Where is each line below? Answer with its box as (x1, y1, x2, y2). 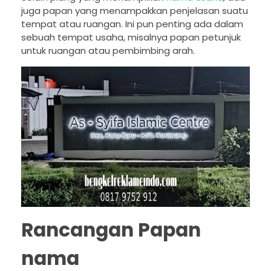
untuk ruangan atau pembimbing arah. (21, 44, 195, 57)
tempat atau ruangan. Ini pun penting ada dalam (21, 18, 243, 31)
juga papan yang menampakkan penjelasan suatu (21, 4, 248, 18)
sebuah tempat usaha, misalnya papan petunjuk (21, 31, 241, 44)
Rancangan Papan (21, 217, 201, 244)
